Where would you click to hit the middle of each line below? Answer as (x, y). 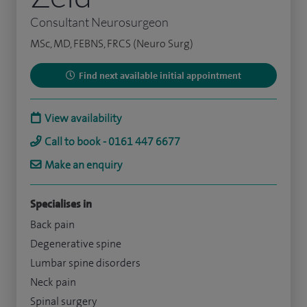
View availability (83, 118)
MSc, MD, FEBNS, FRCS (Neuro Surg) (112, 44)
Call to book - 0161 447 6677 (112, 142)
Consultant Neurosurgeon (99, 22)
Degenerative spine (76, 244)
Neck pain (53, 282)
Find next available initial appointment (160, 75)
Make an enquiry (83, 165)
